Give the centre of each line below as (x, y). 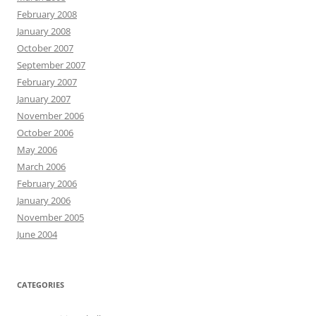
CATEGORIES (41, 285)
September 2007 (51, 65)
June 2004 (37, 234)
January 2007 (44, 99)
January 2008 (44, 31)
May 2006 (37, 150)
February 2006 (47, 183)
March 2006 (41, 166)
